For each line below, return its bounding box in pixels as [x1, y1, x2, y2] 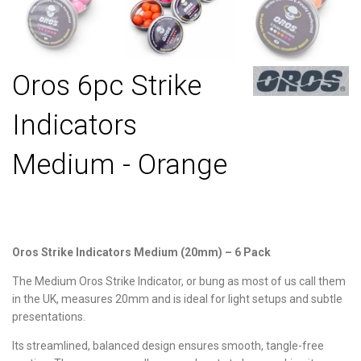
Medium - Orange [12, 147, 227, 181]
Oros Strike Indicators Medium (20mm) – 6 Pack [12, 245, 271, 259]
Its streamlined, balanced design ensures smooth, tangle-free [12, 338, 324, 352]
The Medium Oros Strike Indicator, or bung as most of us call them [12, 274, 346, 288]
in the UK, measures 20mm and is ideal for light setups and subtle [12, 292, 342, 305]
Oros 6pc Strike [12, 68, 201, 102]
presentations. [12, 309, 85, 323]
